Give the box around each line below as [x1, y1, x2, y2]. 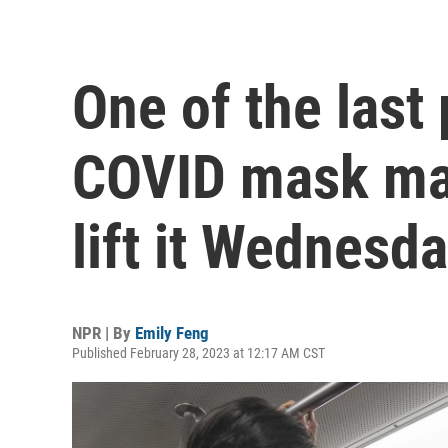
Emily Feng [135, 322, 209, 343]
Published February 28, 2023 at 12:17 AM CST [72, 344, 325, 361]
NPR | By [72, 322, 135, 343]
